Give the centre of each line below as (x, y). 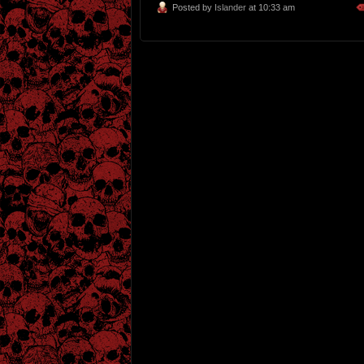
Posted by (193, 8)
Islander (230, 8)
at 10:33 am (271, 8)
